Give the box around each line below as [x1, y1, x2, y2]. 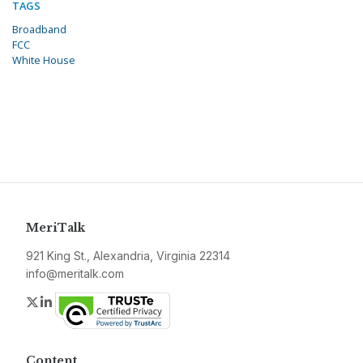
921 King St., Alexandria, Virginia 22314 [26, 249, 230, 263]
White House [12, 53, 75, 68]
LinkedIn [54, 293, 104, 310]
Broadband [12, 22, 66, 37]
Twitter [40, 293, 80, 310]
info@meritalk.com [26, 267, 124, 281]
